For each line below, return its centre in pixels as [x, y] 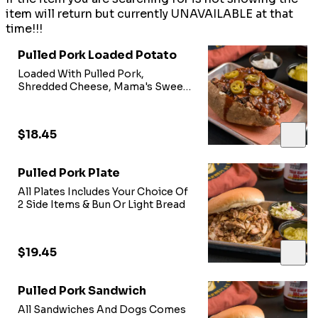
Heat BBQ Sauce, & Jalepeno [90, 100]
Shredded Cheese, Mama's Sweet [103, 87]
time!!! [24, 29]
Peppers [40, 113]
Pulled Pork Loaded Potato [97, 55]
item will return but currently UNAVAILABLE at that [149, 14]
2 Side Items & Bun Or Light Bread [102, 205]
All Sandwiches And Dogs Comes [102, 310]
